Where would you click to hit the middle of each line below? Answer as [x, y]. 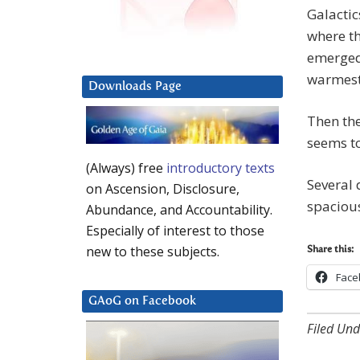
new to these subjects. [153, 252]
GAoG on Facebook [142, 301]
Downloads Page [135, 87]
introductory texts [221, 168]
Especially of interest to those [175, 231]
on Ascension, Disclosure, [163, 189]
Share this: [330, 250]
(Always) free [126, 168]
